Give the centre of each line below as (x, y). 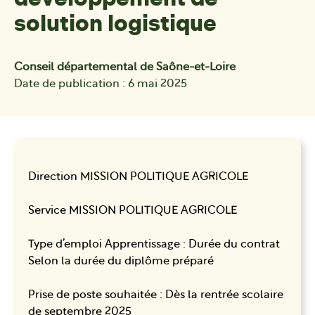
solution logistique (115, 23)
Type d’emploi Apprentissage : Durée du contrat (154, 244)
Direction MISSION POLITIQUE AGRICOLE (138, 177)
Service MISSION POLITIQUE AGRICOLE (133, 211)
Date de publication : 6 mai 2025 (101, 84)
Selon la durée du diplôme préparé (121, 261)
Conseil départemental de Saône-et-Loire (125, 67)
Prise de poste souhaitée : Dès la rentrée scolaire (156, 295)
